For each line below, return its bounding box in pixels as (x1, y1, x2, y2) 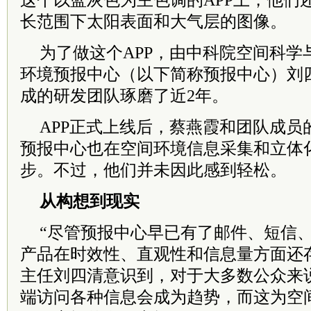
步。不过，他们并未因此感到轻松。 (20, 161, 287, 179)
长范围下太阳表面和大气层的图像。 (20, 12, 287, 31)
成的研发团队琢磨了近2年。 (20, 87, 228, 105)
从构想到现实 (40, 192, 140, 210)
